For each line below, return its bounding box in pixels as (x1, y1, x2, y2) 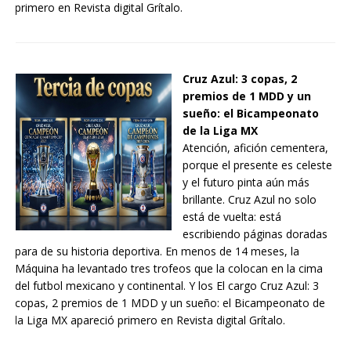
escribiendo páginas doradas (183, 226, 328, 242)
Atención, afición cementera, (183, 140, 329, 156)
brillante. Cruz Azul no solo (183, 192, 317, 208)
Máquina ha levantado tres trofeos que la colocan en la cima (15, 261, 324, 277)
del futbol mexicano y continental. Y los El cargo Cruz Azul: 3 (15, 278, 320, 294)
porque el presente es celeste (183, 157, 333, 173)
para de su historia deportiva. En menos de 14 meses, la (15, 244, 300, 259)
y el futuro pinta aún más (183, 175, 310, 190)
